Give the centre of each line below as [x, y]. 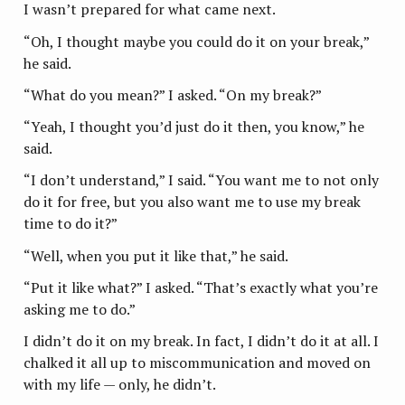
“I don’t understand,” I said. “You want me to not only [202, 180]
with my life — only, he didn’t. [120, 385]
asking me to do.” [80, 310]
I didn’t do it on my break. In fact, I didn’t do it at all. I [202, 341]
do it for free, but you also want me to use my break [193, 202]
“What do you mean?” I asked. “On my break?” [173, 94]
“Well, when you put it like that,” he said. [156, 255]
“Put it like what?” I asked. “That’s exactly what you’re [201, 288]
